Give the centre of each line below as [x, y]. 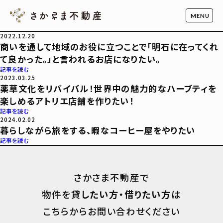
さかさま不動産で [111, 177]
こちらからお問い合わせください [111, 211]
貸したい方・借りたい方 [121, 194]
